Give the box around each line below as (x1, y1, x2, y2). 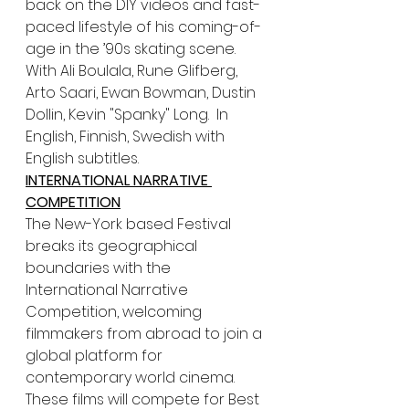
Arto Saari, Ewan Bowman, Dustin (26, 81, 259, 103)
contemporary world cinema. (26, 366, 238, 388)
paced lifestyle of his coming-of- (26, 16, 261, 37)
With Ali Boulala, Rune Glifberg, (26, 59, 241, 81)
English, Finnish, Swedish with (26, 125, 228, 147)
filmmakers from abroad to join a (26, 322, 266, 344)
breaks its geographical (26, 235, 201, 257)
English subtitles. (26, 147, 139, 169)
